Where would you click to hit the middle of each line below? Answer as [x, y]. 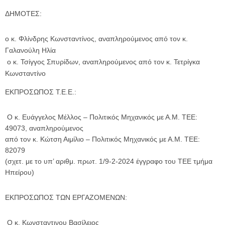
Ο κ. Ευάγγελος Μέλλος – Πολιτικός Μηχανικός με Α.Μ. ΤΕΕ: [101, 117]
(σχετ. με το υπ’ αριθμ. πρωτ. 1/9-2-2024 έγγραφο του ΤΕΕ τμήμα [109, 161]
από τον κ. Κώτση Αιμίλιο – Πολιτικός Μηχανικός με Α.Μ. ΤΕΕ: [102, 139]
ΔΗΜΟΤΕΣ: [23, 14]
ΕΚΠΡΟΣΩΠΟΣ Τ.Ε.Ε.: [41, 92]
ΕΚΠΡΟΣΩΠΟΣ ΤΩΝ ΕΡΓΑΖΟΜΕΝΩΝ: [66, 197]
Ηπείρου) [20, 172]
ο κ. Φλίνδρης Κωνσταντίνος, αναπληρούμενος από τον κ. [96, 39]
